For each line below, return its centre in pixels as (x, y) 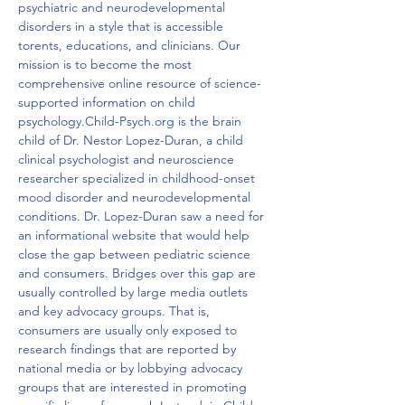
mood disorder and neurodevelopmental (136, 197)
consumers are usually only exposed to (129, 330)
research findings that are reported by (129, 349)
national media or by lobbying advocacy (132, 368)
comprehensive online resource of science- (140, 83)
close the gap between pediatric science (136, 254)
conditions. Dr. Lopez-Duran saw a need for (143, 216)
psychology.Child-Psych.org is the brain (132, 121)
